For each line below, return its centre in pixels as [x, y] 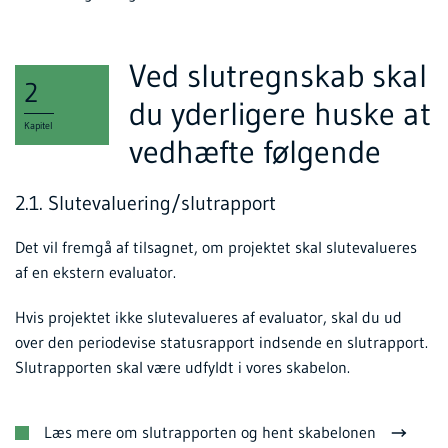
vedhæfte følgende [255, 152]
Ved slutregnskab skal [278, 76]
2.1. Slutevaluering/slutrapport [145, 203]
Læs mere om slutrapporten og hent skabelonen [210, 432]
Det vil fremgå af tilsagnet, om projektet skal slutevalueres [216, 247]
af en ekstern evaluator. [98, 272]
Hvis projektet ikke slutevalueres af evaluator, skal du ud [208, 317]
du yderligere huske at [280, 114]
